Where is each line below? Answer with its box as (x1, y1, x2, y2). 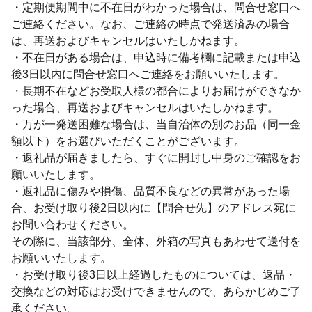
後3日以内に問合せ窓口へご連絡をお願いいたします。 (11, 68, 285, 80)
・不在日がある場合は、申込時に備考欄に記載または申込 (11, 51, 301, 63)
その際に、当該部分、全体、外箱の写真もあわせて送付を (11, 235, 301, 247)
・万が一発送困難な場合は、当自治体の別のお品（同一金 (11, 118, 301, 130)
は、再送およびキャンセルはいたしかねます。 (11, 34, 245, 47)
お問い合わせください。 (11, 218, 134, 231)
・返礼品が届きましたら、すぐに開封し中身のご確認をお (11, 151, 301, 164)
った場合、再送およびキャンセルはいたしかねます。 (11, 101, 279, 114)
